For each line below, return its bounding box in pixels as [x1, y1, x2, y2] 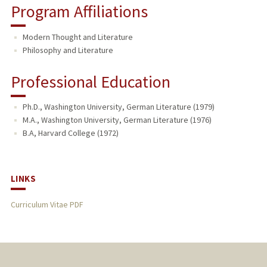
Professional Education [10, 70, 170, 92]
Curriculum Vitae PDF [10, 199, 83, 210]
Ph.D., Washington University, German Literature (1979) [22, 101, 215, 113]
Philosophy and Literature [22, 44, 113, 55]
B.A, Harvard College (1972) [22, 128, 119, 139]
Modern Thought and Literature [22, 31, 133, 42]
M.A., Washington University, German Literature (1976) [22, 114, 212, 126]
